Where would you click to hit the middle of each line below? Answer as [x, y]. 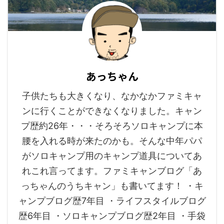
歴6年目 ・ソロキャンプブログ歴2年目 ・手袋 [112, 216]
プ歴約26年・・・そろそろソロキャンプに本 [112, 126]
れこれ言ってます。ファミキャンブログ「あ [112, 171]
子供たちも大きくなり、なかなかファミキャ [112, 96]
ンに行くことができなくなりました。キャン [112, 111]
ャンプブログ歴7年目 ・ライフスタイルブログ [112, 201]
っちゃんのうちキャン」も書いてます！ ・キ [112, 186]
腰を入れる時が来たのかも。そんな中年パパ [112, 141]
